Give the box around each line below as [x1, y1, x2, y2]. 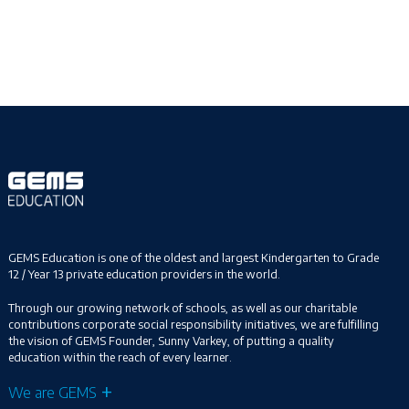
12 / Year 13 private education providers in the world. [8, 267, 284, 282]
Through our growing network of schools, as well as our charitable [8, 299, 358, 315]
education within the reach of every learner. [8, 349, 233, 364]
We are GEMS [8, 382, 98, 402]
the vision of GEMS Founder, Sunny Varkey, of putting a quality [8, 332, 335, 348]
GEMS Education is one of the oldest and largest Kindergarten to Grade [8, 250, 380, 266]
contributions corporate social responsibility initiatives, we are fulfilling [8, 316, 380, 331]
